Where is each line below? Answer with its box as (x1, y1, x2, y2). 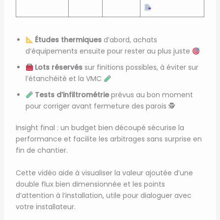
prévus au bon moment (109, 90, 193, 100)
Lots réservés (35, 62, 83, 73)
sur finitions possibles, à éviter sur (82, 62, 199, 73)
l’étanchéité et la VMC (25, 74, 104, 84)
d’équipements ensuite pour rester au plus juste (25, 46, 192, 56)
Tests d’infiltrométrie (35, 90, 110, 100)
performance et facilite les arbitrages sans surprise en (15, 134, 202, 144)
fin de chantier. (15, 145, 68, 156)
